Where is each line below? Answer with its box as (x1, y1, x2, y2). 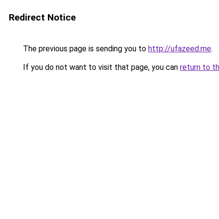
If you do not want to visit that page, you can (21, 63, 180, 72)
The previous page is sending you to (21, 44, 148, 53)
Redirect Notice (9, 12, 76, 23)
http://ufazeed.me (148, 44, 211, 53)
